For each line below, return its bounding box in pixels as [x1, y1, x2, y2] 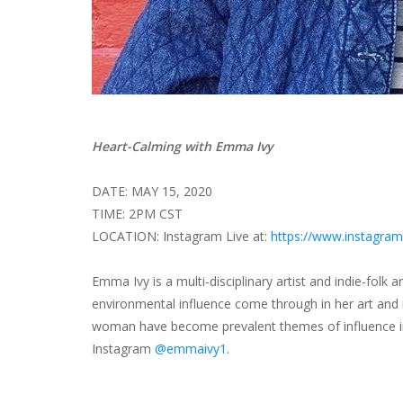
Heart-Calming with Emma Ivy [92, 137, 273, 155]
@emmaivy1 [155, 339, 227, 357]
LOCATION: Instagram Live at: [92, 227, 271, 245]
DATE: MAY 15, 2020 [92, 182, 212, 200]
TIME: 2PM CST [92, 204, 183, 222]
